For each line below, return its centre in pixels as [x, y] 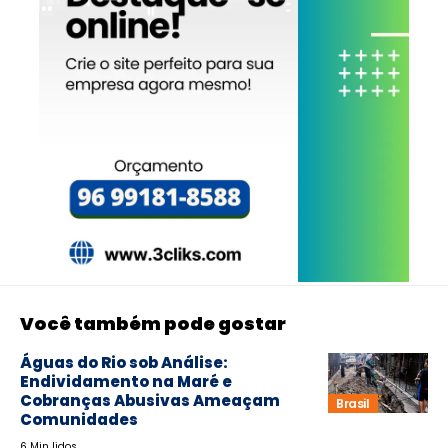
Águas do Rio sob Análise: [124, 363]
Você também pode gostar [153, 324]
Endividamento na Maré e [126, 382]
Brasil [353, 403]
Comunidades [79, 420]
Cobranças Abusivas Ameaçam [150, 401]
